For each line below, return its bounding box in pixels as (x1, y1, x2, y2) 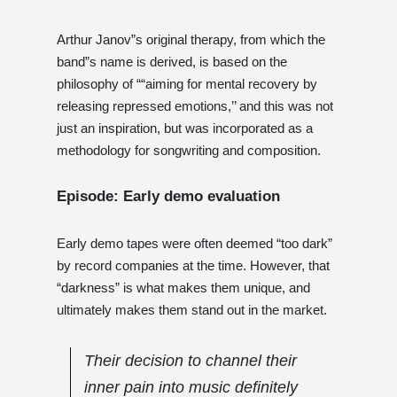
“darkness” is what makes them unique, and (57, 279, 310, 295)
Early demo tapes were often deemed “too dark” (57, 235, 332, 251)
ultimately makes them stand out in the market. (57, 301, 327, 317)
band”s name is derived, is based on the (57, 53, 287, 69)
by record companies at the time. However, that (57, 257, 330, 273)
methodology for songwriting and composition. (57, 142, 321, 158)
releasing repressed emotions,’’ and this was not (57, 97, 333, 113)
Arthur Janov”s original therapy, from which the (57, 31, 325, 47)
